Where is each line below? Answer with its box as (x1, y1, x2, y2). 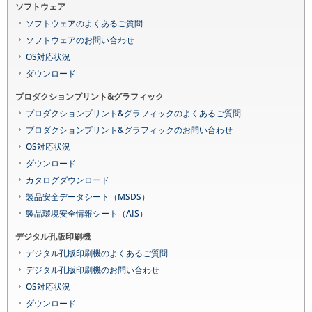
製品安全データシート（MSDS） (26, 191, 150, 203)
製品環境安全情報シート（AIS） (26, 208, 148, 219)
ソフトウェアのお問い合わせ (26, 34, 134, 46)
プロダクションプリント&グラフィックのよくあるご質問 (26, 107, 241, 119)
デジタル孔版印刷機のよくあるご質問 (26, 247, 168, 259)
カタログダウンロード (26, 174, 109, 186)
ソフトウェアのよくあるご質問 (26, 17, 143, 29)
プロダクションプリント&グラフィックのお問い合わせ (26, 124, 233, 136)
